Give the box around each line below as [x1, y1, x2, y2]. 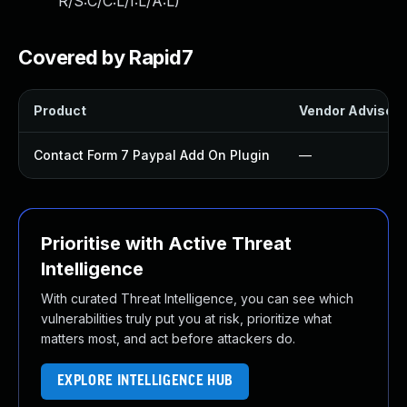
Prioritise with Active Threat [41, 233, 292, 254]
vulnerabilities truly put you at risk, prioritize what [41, 311, 332, 326]
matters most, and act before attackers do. [41, 331, 295, 346]
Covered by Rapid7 [18, 45, 194, 69]
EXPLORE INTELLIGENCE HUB [56, 373, 233, 389]
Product [34, 103, 86, 118]
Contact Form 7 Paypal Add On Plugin [34, 147, 270, 163]
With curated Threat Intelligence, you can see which [41, 291, 353, 306]
